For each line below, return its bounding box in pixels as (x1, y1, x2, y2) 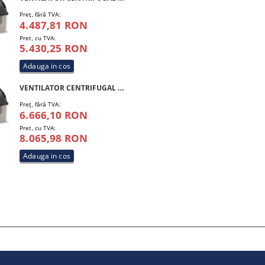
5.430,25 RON (20, 41, 88, 55)
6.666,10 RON (20, 108, 88, 122)
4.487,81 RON (20, 18, 88, 32)
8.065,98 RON (20, 131, 88, 145)
